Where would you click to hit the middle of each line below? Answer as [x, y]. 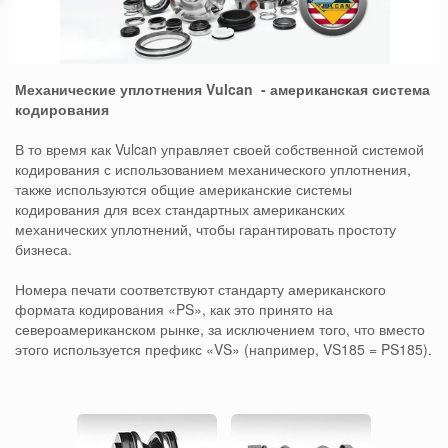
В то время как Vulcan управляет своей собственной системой [219, 149]
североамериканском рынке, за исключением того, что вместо [220, 329]
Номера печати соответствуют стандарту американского [200, 289]
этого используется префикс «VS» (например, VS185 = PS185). [223, 349]
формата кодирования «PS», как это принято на [174, 309]
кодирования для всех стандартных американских [180, 209]
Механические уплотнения [110, 89]
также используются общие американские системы [183, 189]
